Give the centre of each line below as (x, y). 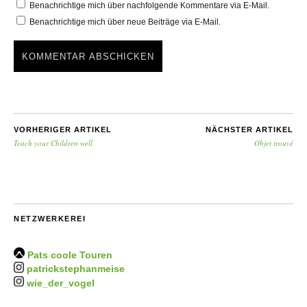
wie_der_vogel (61, 283)
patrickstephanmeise (76, 269)
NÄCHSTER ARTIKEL (249, 130)
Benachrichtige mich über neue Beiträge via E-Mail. (125, 22)
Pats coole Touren (70, 255)
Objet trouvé (274, 143)
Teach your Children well (53, 143)
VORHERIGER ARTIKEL (63, 130)
